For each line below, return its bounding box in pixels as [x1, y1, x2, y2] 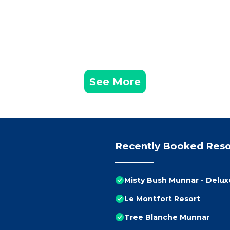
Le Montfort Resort [124, 194, 200, 204]
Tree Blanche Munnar [124, 213, 209, 222]
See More [89, 75, 141, 88]
